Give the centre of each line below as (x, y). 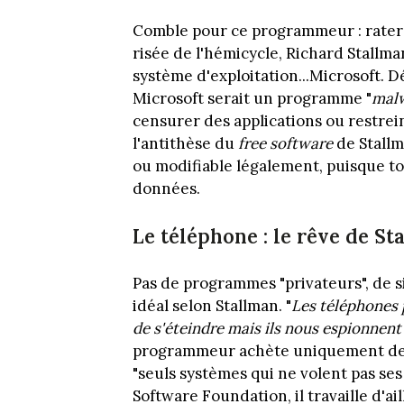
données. (166, 188)
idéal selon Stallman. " (212, 306)
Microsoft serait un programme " (252, 98)
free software (285, 143)
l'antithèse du (185, 143)
